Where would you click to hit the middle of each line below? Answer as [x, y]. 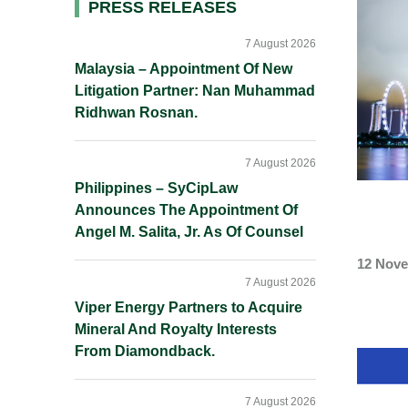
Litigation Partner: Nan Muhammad [195, 91]
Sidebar [122, 46]
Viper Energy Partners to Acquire [189, 307]
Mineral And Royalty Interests [176, 329]
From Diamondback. [145, 351]
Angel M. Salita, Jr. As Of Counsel [189, 232]
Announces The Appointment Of [186, 210]
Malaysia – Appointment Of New [184, 69]
